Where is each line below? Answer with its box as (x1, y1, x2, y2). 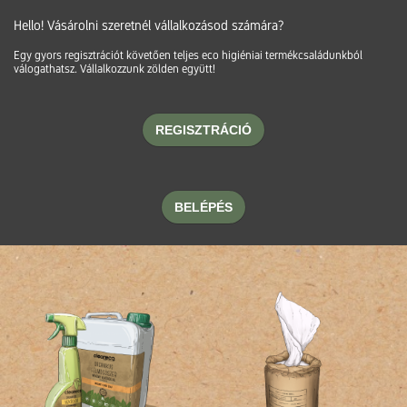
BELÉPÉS (174, 199, 233, 214)
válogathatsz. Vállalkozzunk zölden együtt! (14, 62, 215, 76)
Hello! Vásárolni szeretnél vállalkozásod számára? (14, 17, 283, 34)
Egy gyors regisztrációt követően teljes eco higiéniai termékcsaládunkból (14, 48, 362, 63)
